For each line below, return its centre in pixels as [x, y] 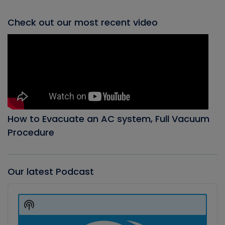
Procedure [31, 133]
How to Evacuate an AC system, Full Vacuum [108, 119]
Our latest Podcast [51, 172]
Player [19, 198]
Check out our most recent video [83, 23]
